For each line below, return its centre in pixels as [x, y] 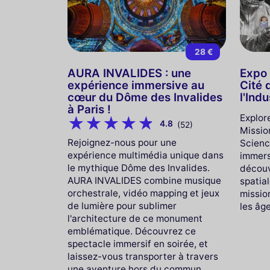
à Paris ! [89, 109]
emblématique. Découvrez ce [132, 231]
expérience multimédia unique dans [146, 155]
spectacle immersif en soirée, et [138, 244]
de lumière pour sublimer [122, 206]
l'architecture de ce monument [135, 219]
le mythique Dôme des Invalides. [139, 168]
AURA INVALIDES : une [129, 73]
